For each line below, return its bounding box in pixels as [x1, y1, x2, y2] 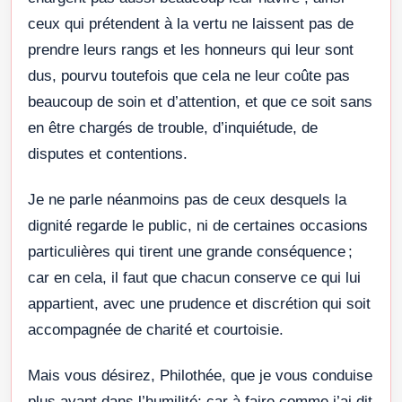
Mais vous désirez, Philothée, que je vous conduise [28, 366, 372, 384]
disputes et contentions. [28, 144, 188, 162]
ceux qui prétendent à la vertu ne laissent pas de [28, 14, 354, 32]
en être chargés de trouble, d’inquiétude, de [28, 118, 318, 136]
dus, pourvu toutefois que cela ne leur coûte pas [28, 66, 350, 84]
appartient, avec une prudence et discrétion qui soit [28, 294, 371, 312]
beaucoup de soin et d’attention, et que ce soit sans [28, 92, 372, 110]
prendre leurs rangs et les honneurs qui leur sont [28, 40, 354, 58]
